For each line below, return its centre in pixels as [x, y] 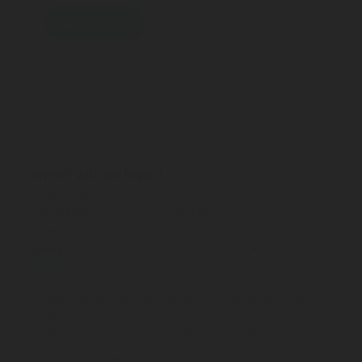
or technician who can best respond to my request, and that [177, 329]
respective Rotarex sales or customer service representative [180, 314]
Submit [44, 267]
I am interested [95, 23]
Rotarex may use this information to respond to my [156, 343]
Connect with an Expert [93, 175]
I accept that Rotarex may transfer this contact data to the [171, 300]
